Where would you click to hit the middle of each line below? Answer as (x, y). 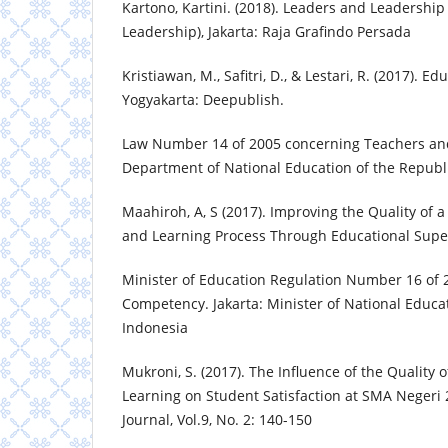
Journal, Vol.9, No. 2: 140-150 (217, 420)
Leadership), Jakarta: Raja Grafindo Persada (266, 32)
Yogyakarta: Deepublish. (203, 100)
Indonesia (155, 328)
